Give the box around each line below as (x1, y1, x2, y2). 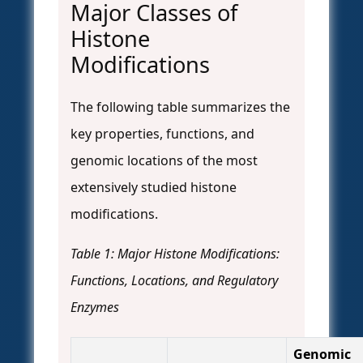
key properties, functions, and (70, 125, 254, 143)
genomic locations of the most (70, 152, 258, 170)
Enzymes (70, 298, 119, 317)
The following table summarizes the (70, 98, 290, 117)
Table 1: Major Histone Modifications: (70, 245, 280, 263)
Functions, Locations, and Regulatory (70, 271, 278, 290)
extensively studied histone (70, 178, 237, 197)
